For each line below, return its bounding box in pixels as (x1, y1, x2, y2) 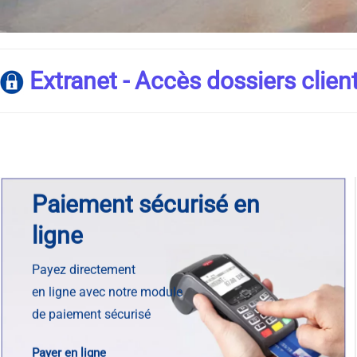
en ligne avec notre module (32, 284, 182, 300)
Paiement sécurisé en (32, 190, 260, 218)
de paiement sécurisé (32, 306, 151, 322)
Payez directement (32, 261, 135, 277)
